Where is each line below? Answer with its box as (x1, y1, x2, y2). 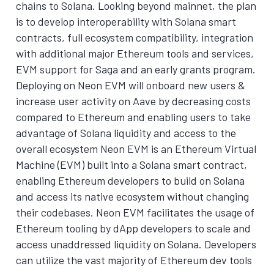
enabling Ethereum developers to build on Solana (16, 174, 245, 187)
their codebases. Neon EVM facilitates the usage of (16, 206, 254, 219)
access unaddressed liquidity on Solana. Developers (16, 237, 256, 251)
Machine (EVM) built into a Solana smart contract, (16, 158, 247, 171)
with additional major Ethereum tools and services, (16, 46, 254, 60)
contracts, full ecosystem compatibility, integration (16, 31, 253, 44)
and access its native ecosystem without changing (16, 190, 249, 203)
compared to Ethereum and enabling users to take (16, 110, 251, 124)
